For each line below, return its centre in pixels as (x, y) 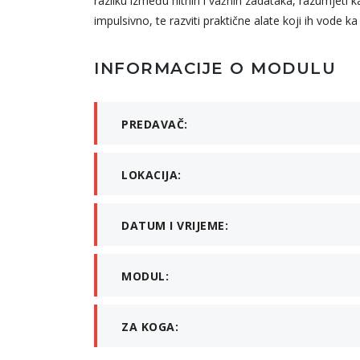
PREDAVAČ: (155, 125)
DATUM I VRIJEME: (175, 226)
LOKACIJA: (151, 175)
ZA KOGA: (150, 327)
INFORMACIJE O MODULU (215, 69)
